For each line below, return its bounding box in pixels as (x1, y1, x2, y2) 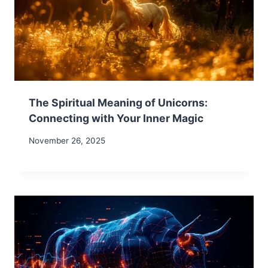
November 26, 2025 (29, 135, 105, 145)
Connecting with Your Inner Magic (29, 112, 203, 125)
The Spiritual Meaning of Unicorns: (29, 96, 208, 109)
